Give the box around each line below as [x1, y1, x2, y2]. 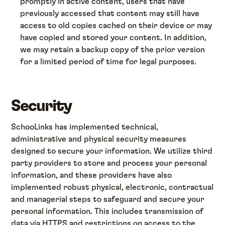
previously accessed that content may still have [20, 9, 200, 18]
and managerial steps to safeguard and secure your [11, 195, 205, 203]
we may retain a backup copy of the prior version [20, 45, 205, 54]
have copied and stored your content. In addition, [20, 33, 207, 42]
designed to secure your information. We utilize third [11, 147, 213, 155]
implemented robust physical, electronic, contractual [11, 183, 214, 191]
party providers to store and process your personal [11, 159, 207, 167]
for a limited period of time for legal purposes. [20, 57, 197, 66]
